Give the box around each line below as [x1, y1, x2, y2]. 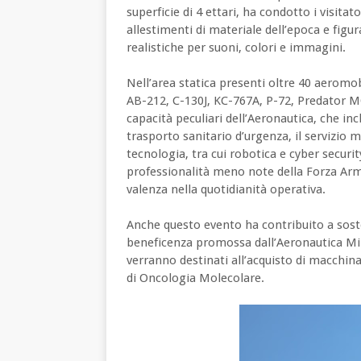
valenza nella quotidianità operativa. [127, 181, 326, 197]
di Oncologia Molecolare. [127, 270, 264, 285]
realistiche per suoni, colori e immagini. [127, 39, 346, 55]
